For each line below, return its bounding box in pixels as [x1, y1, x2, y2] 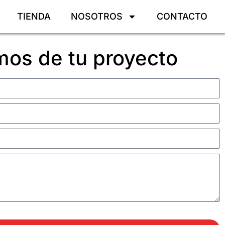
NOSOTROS [71, 11, 123, 22]
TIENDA [17, 11, 51, 22]
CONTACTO [157, 11, 208, 22]
